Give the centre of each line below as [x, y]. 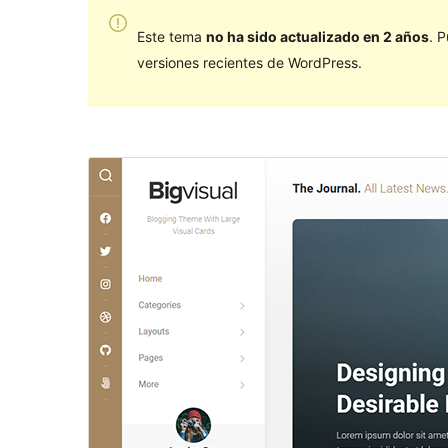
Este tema [171, 36]
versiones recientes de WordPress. [249, 62]
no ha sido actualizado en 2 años [317, 36]
